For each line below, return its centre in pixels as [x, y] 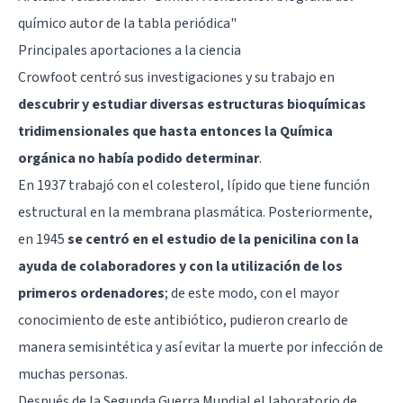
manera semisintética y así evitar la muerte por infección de [201, 347]
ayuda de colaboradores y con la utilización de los [180, 266]
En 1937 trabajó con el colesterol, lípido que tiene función [194, 185]
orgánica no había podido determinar [139, 158]
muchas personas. [73, 374]
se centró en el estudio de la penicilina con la [213, 239]
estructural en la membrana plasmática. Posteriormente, [195, 212]
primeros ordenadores [91, 293]
